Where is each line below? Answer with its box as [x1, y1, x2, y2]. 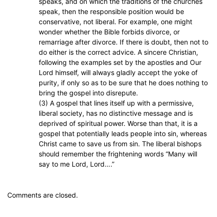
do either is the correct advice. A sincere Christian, [39, 48, 198, 57]
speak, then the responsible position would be [39, 7, 184, 16]
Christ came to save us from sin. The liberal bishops [39, 139, 201, 148]
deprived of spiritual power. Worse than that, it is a [39, 119, 198, 128]
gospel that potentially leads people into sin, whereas [39, 129, 207, 138]
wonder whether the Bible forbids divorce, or [39, 28, 180, 36]
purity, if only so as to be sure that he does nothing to [39, 78, 208, 87]
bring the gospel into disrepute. [39, 89, 138, 97]
